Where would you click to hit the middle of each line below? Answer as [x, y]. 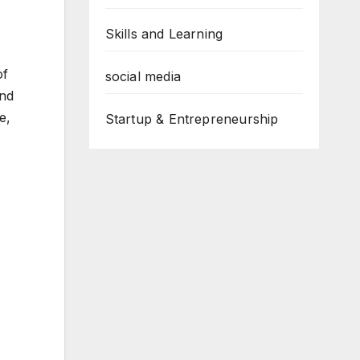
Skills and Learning [164, 34]
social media [143, 76]
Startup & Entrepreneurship [192, 119]
